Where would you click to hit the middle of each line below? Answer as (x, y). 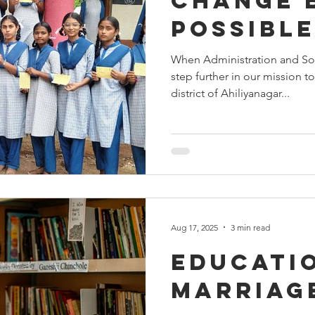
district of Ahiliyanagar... (230, 93)
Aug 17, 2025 (194, 227)
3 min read (250, 227)
